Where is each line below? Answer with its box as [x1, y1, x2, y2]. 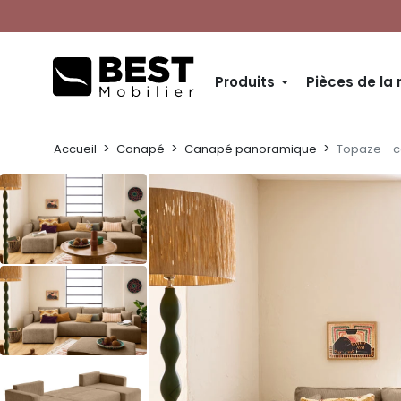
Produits [215, 73, 275, 91]
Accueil [54, 141, 97, 158]
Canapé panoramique [184, 141, 317, 158]
